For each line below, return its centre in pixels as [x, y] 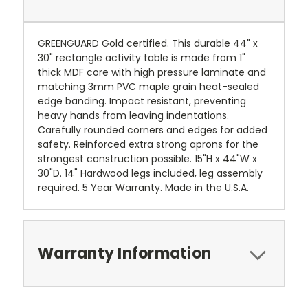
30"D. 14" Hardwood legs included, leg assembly [150, 174]
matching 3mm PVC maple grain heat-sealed [148, 87]
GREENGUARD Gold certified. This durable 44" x [148, 44]
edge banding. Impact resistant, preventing [142, 101]
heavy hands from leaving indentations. [133, 116]
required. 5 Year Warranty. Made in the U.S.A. [143, 188]
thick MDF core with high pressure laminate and [152, 73]
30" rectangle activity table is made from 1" [142, 58]
